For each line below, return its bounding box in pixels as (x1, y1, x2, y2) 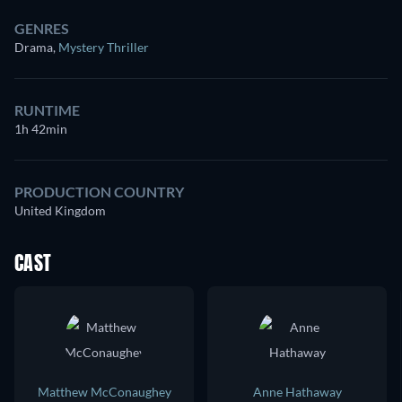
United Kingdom (14, 203, 106, 218)
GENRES (14, 20, 69, 37)
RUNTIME (14, 101, 80, 118)
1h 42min (14, 121, 67, 136)
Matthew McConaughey (37, 384, 171, 399)
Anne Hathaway (252, 384, 342, 399)
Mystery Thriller (58, 39, 149, 55)
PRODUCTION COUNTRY (14, 183, 184, 200)
